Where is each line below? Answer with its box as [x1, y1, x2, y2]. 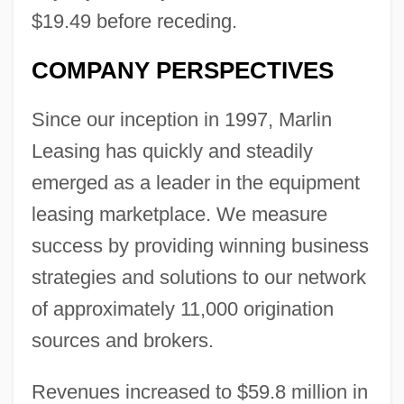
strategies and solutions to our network [31, 265, 366, 289]
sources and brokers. [31, 328, 214, 352]
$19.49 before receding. [31, 9, 237, 32]
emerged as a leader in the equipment [31, 170, 360, 194]
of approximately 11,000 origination [31, 297, 334, 320]
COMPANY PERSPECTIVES [31, 57, 334, 83]
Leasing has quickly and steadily [31, 139, 313, 162]
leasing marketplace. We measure [31, 202, 327, 225]
